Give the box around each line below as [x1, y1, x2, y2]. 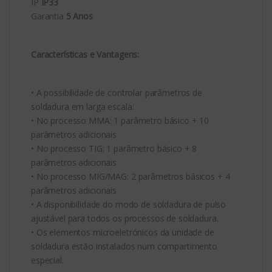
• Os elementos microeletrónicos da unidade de [31, 226, 214, 238]
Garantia [31, 10, 66, 22]
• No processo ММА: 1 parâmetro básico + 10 [31, 114, 209, 126]
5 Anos [66, 10, 93, 22]
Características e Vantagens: [31, 48, 140, 60]
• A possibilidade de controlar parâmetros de [31, 86, 202, 98]
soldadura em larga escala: [31, 100, 134, 112]
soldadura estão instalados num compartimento [31, 240, 217, 252]
